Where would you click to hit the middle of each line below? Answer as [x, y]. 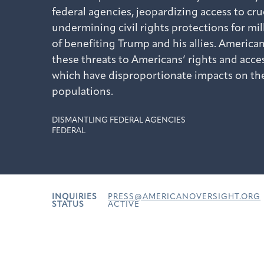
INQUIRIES [75, 197]
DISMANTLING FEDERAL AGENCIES [119, 120]
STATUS [68, 205]
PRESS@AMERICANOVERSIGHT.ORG [184, 197]
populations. [82, 92]
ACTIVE [124, 205]
